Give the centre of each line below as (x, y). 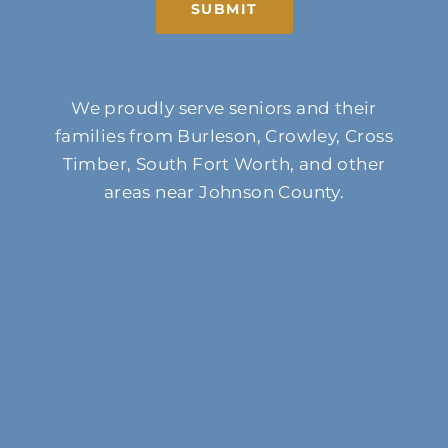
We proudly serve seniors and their (224, 108)
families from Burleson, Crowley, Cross (224, 136)
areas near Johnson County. (224, 192)
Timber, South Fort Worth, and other (224, 164)
